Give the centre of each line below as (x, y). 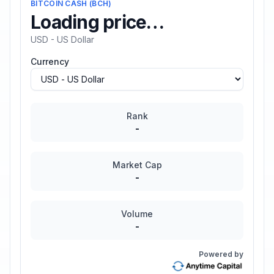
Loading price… (98, 22)
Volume (137, 214)
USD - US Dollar (62, 39)
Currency (50, 61)
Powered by (221, 254)
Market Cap (137, 165)
